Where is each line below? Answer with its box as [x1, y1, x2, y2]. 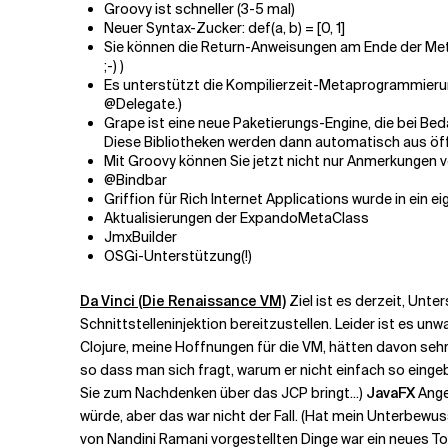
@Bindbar [104, 171, 167, 189]
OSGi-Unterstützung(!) [104, 247, 252, 265]
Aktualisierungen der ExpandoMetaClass [104, 209, 369, 227]
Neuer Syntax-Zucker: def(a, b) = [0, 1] [104, 19, 345, 37]
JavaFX [366, 384, 415, 402]
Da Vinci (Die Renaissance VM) [80, 292, 286, 310]
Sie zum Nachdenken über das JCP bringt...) [80, 384, 366, 402]
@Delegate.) [104, 95, 182, 113]
